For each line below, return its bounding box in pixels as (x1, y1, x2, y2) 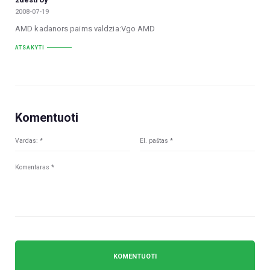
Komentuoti (15, 110, 78, 125)
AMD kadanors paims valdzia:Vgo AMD (15, 24, 155, 33)
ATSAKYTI (15, 44, 45, 51)
